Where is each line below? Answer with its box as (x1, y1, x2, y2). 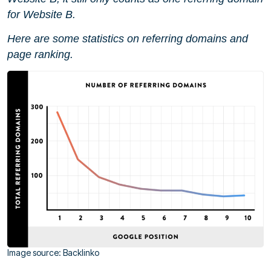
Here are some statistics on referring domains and (7, 32, 248, 45)
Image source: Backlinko (7, 247, 99, 258)
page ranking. (7, 48, 73, 60)
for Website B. (7, 8, 76, 21)
